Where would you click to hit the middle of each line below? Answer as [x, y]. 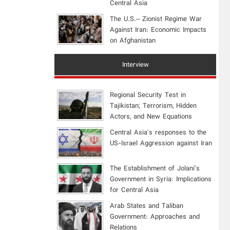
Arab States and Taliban [147, 206]
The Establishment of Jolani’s [155, 168]
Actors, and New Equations [151, 117]
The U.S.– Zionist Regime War [156, 19]
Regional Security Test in [148, 95]
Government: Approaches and [155, 217]
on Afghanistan [133, 41]
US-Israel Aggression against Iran [161, 143]
